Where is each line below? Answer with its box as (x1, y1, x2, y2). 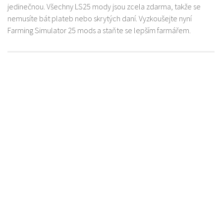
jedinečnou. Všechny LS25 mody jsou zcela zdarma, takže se (7, 1, 201, 12)
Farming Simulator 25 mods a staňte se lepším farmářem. (7, 25, 191, 36)
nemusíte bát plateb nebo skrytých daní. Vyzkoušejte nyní (7, 13, 192, 24)
